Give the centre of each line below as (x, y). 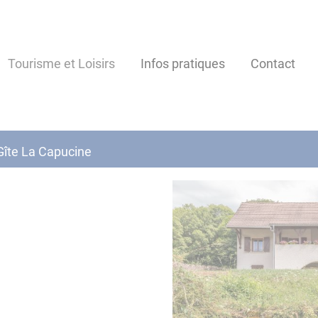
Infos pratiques (183, 63)
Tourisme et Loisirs (61, 63)
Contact (273, 63)
